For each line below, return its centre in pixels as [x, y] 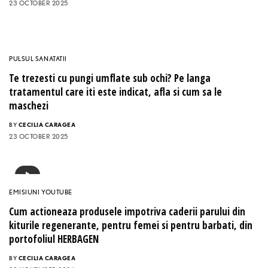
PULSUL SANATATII [38, 59]
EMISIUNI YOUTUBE [41, 192]
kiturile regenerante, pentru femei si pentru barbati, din [131, 226]
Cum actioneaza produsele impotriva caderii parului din [127, 212]
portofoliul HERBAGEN [54, 239]
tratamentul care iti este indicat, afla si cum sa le [115, 92]
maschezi [29, 106]
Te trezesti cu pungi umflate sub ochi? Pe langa [110, 78]
